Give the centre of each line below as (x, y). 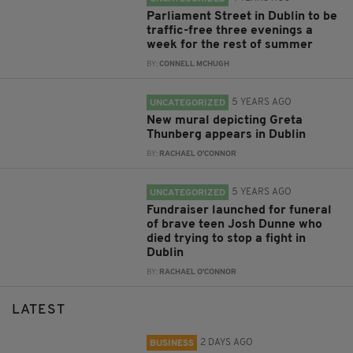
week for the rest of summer (230, 45)
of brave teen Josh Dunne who (235, 225)
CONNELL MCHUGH (195, 65)
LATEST (39, 310)
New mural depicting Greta (225, 121)
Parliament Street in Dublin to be (242, 17)
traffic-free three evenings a (230, 31)
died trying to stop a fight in (227, 239)
